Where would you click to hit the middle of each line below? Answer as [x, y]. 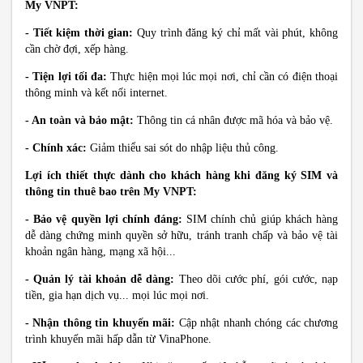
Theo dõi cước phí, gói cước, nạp [256, 279]
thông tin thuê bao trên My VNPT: [111, 192]
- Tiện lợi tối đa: [66, 77]
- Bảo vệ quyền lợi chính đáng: [104, 219]
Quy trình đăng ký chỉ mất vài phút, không [236, 33]
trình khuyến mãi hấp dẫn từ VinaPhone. [118, 339]
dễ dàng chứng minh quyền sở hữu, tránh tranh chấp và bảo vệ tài [181, 235]
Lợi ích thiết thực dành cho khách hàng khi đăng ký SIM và [181, 175]
